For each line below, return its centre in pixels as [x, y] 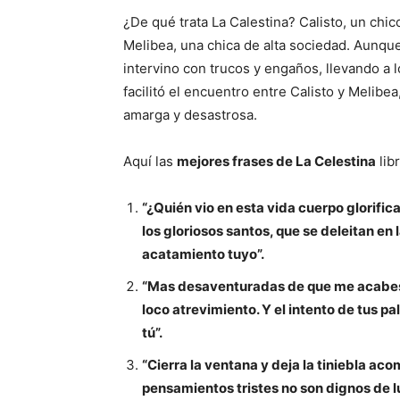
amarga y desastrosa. [190, 115]
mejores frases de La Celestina [276, 162]
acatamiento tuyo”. [203, 254]
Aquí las [150, 162]
